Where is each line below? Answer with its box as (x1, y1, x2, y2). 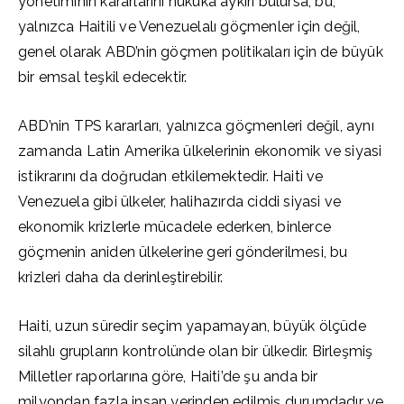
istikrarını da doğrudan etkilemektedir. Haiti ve (18, 168, 324, 185)
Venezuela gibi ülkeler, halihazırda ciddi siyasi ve (18, 193, 342, 210)
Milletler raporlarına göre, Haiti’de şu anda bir (18, 368, 318, 385)
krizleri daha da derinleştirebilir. (18, 269, 223, 286)
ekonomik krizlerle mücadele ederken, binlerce (18, 218, 332, 235)
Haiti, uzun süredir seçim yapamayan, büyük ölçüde (18, 317, 366, 335)
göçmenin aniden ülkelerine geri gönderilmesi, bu (18, 243, 348, 261)
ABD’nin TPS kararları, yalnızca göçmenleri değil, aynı (18, 117, 374, 134)
